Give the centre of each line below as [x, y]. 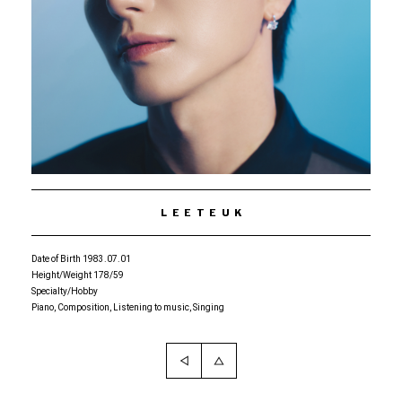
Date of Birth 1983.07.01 [81, 259]
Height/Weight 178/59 [78, 275]
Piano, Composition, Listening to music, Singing [128, 307]
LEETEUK [204, 213]
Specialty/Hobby [65, 291]
